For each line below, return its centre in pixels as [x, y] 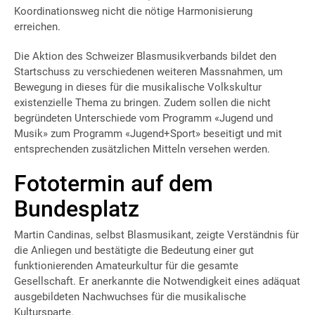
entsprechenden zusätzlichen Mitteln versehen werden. [142, 149]
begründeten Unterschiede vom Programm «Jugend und [143, 118]
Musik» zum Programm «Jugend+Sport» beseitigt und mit [148, 133]
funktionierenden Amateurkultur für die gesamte [126, 265]
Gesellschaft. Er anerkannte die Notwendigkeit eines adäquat [157, 281]
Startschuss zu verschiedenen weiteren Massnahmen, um [148, 71]
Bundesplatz [77, 208]
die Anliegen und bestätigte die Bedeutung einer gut [134, 250]
